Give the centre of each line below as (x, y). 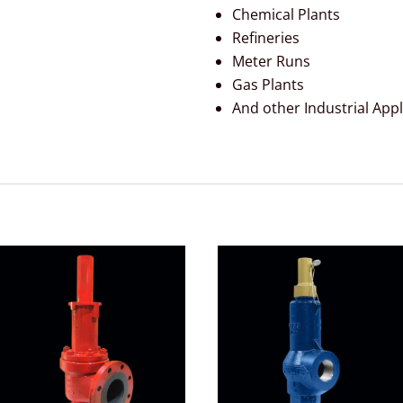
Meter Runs (271, 62)
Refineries (265, 38)
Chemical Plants (286, 15)
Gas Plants (268, 85)
